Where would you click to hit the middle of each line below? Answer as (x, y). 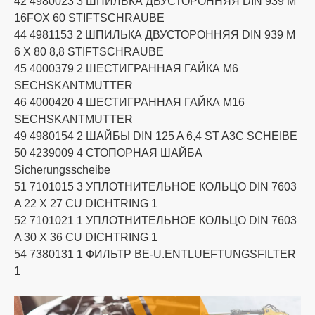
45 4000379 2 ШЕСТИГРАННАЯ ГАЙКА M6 (126, 68)
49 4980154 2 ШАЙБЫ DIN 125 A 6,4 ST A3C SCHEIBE (156, 136)
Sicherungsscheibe (62, 169)
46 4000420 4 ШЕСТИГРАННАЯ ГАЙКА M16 (129, 102)
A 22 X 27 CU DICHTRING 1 (86, 203)
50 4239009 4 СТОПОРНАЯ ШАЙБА (108, 153)
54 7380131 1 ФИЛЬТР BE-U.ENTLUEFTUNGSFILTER (155, 254)
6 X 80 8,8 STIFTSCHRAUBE (89, 51)
